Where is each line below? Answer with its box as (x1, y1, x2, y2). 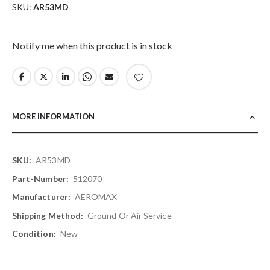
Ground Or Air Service (87, 210, 172, 221)
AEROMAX (74, 192, 118, 202)
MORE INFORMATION (12, 111, 95, 122)
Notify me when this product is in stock (12, 40, 172, 52)
